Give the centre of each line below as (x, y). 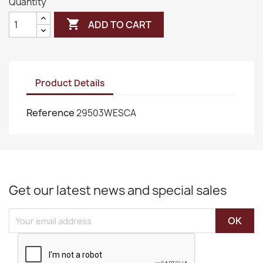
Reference (50, 113)
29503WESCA (106, 113)
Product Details (70, 83)
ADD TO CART (120, 24)
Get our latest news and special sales (118, 190)
